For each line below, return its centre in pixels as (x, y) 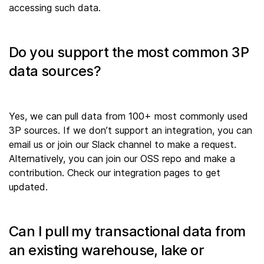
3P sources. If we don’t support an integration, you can (131, 131)
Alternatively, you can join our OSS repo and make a (122, 159)
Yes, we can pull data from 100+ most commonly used (128, 116)
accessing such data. (55, 8)
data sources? (55, 71)
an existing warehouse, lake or (106, 250)
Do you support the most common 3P (129, 52)
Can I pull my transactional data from (127, 232)
